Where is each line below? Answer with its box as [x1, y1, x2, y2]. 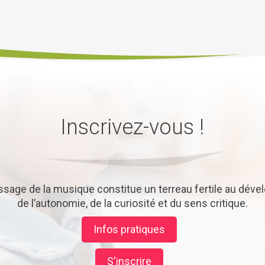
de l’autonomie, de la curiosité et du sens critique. [17, 196, 248, 209]
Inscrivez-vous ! [60, 114, 205, 140]
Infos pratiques [93, 222, 166, 235]
